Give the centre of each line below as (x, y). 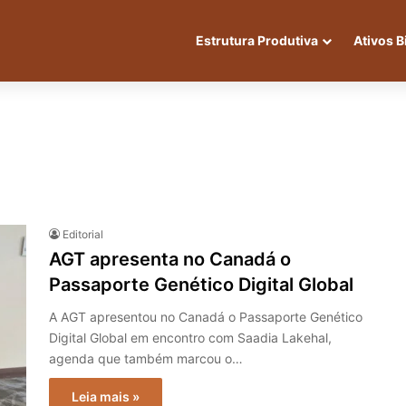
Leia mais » (106, 396)
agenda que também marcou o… (146, 358)
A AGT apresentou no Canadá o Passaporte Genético (206, 317)
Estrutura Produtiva (257, 40)
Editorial (83, 234)
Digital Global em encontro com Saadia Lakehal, (190, 338)
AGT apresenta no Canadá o (170, 259)
